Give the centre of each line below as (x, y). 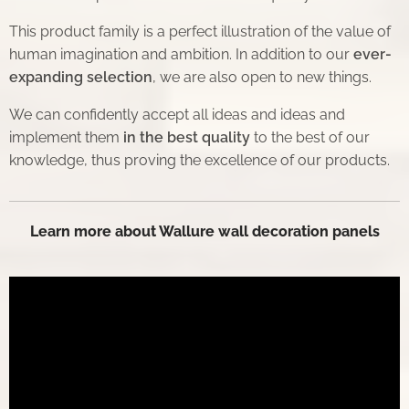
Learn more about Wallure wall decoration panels (204, 232)
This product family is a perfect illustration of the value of (200, 32)
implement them (66, 138)
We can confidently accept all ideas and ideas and (177, 115)
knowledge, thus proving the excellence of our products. (199, 161)
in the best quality (187, 138)
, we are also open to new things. (262, 78)
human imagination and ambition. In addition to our (181, 55)
